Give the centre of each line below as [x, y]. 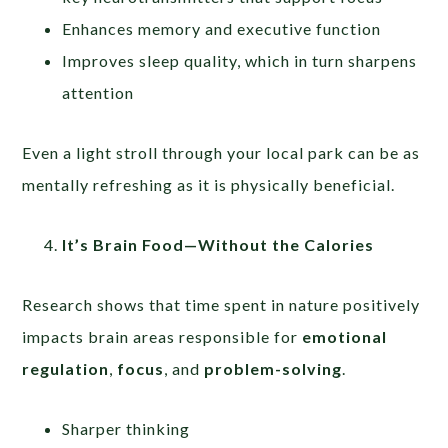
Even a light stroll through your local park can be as [221, 152]
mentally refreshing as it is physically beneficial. [209, 184]
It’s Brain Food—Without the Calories [218, 244]
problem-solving [273, 368]
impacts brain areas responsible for [162, 336]
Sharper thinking [126, 428]
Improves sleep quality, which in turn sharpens [240, 60]
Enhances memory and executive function [222, 28]
